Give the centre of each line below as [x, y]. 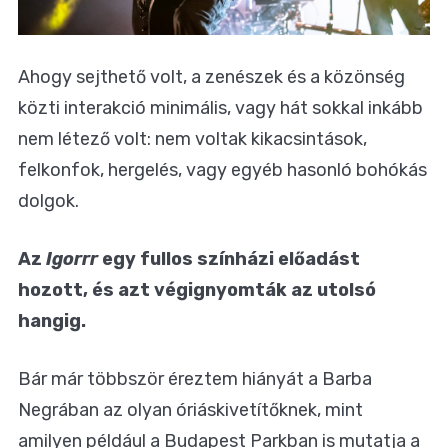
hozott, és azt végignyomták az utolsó [197, 290]
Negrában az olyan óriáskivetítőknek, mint [190, 410]
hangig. [52, 321]
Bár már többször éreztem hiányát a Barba [195, 379]
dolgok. [48, 201]
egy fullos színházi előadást [229, 259]
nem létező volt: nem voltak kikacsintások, [192, 139]
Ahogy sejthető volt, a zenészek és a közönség [211, 77]
